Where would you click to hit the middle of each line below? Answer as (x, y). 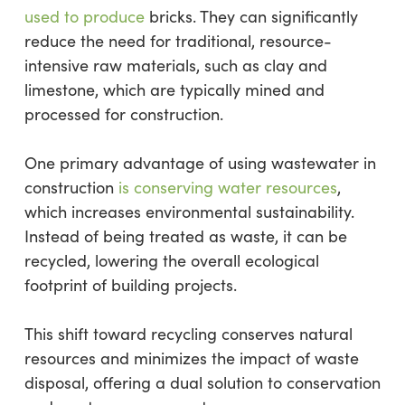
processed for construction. (123, 114)
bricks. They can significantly (251, 16)
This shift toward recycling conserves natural (188, 334)
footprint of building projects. (130, 285)
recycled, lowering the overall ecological (171, 260)
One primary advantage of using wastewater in (200, 163)
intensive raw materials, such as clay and (175, 65)
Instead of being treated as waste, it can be (185, 236)
